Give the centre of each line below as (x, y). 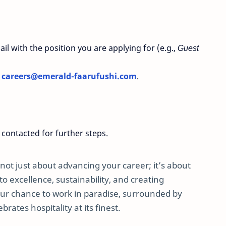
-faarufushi (94, 76)
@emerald (51, 76)
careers (16, 76)
